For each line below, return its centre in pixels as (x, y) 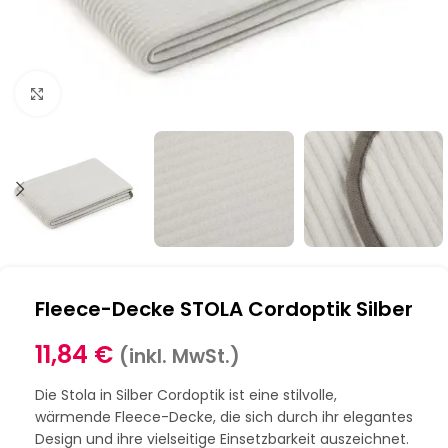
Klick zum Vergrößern (133, 93)
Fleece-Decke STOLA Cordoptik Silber (224, 308)
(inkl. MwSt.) (179, 356)
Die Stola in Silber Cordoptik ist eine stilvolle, (186, 394)
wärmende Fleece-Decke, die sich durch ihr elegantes (224, 416)
